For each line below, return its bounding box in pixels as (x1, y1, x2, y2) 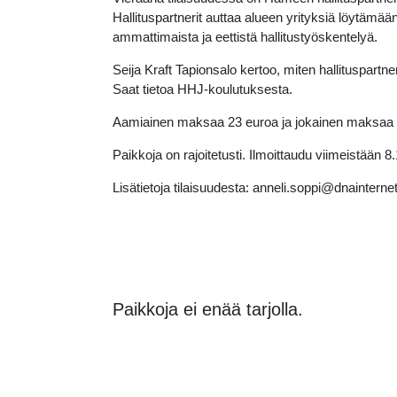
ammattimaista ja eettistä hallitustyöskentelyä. (113, 29, 378, 44)
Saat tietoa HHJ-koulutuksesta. (113, 82, 292, 97)
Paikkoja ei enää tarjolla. (113, 300, 303, 319)
